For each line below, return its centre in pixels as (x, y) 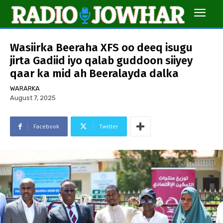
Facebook (46, 126)
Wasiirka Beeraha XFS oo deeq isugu (101, 48)
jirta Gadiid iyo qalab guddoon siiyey (101, 61)
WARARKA (25, 89)
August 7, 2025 (33, 98)
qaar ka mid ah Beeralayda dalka (94, 74)
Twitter (109, 126)
